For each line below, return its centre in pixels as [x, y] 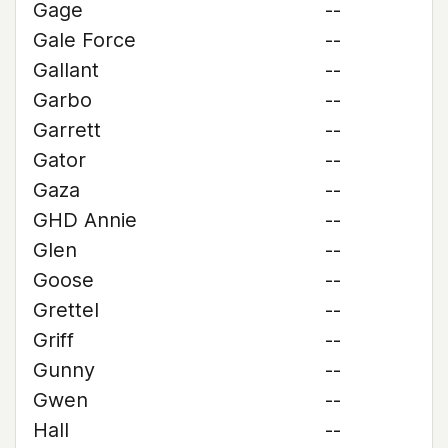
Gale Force [84, 40]
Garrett [67, 130]
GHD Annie [85, 220]
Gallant [66, 70]
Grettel [66, 310]
